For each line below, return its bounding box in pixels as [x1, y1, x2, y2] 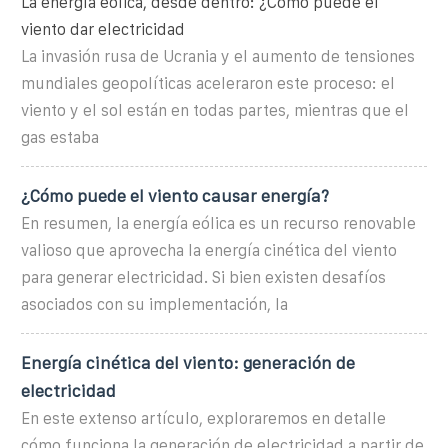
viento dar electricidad [21, 20, 185, 38]
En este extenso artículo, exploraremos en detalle [21, 409, 386, 427]
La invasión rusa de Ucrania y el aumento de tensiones [21, 47, 415, 65]
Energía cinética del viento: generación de [21, 353, 355, 372]
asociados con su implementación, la [21, 295, 288, 313]
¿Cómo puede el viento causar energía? [21, 186, 329, 205]
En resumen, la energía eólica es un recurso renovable [21, 214, 416, 232]
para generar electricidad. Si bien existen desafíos [21, 268, 386, 286]
